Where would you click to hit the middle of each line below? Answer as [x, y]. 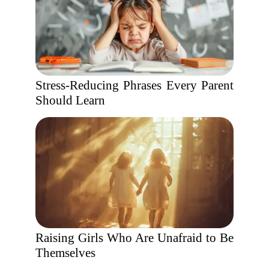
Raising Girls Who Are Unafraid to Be [134, 238]
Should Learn [70, 100]
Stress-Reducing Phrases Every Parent [134, 85]
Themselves [65, 253]
